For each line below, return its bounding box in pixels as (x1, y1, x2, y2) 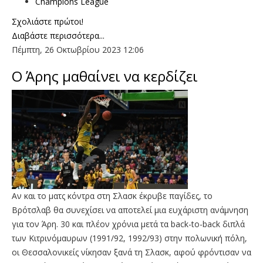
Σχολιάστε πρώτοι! (12, 15, 83, 27)
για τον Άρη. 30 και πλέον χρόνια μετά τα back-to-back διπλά (12, 218, 245, 230)
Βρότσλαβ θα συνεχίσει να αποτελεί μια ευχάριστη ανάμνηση (12, 204, 248, 215)
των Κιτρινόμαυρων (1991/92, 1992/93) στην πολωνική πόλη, (12, 232, 247, 244)
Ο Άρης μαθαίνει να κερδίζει (12, 66, 198, 86)
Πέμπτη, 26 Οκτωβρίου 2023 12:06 (12, 43, 144, 55)
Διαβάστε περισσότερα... (12, 29, 104, 41)
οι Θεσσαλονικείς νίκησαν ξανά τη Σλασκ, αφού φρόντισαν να (12, 246, 251, 258)
